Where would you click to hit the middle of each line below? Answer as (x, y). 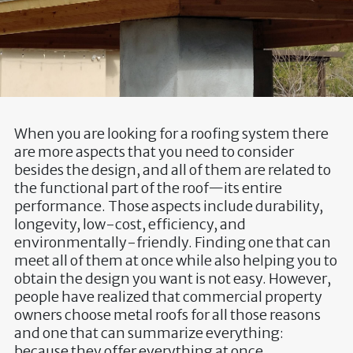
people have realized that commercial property (168, 297)
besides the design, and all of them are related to (172, 170)
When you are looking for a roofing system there (171, 134)
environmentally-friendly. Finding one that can (172, 243)
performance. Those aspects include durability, (168, 206)
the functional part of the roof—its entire (148, 188)
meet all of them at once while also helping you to (175, 261)
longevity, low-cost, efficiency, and (130, 225)
